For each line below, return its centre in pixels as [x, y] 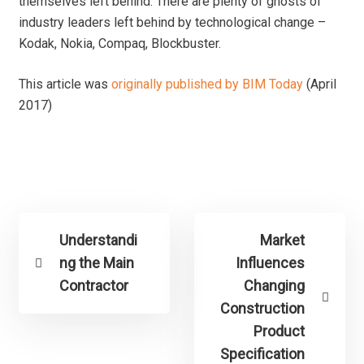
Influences [270, 263]
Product [279, 331]
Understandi [99, 240]
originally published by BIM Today [208, 84]
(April [320, 84]
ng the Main [97, 263]
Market [282, 240]
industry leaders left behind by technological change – [173, 23]
